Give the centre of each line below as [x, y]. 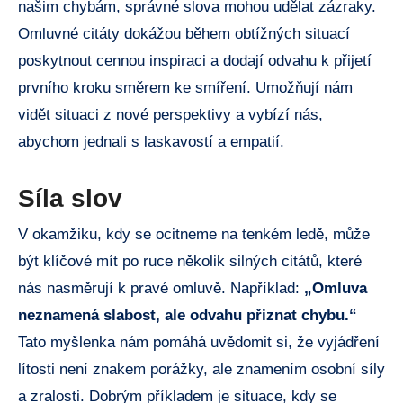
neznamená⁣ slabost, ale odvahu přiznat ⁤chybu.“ [188, 315]
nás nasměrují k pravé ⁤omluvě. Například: [161, 288]
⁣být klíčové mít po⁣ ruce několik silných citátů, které [190, 261]
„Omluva [336, 288]
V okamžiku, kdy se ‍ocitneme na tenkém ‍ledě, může [194, 234]
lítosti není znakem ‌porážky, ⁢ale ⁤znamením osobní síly [201, 369]
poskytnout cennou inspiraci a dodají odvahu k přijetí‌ [195, 61]
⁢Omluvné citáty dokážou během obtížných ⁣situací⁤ [184, 34]
